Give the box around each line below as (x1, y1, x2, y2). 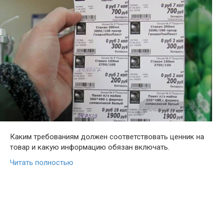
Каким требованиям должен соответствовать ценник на (10, 132, 204, 141)
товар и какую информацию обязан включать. (10, 142, 169, 152)
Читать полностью (10, 158, 73, 167)
